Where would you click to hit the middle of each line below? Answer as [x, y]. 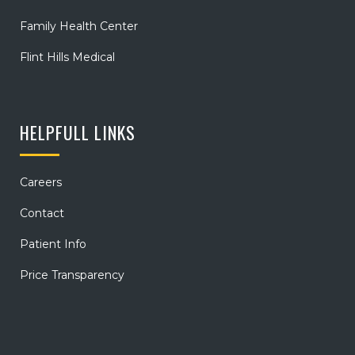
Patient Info [53, 244]
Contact [42, 214]
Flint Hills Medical [67, 57]
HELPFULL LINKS [78, 133]
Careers [41, 183]
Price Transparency [72, 275]
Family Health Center [79, 27]
